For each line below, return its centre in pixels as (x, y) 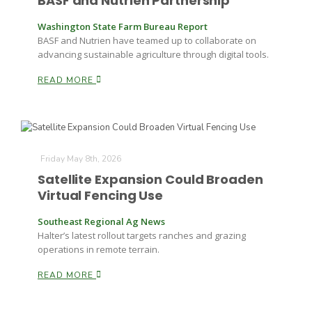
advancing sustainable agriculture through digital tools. (153, 54)
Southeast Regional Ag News (101, 222)
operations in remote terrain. (99, 250)
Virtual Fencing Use (101, 196)
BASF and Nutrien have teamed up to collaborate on (147, 40)
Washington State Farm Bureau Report (123, 26)
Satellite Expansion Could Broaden (150, 180)
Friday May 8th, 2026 (81, 159)
